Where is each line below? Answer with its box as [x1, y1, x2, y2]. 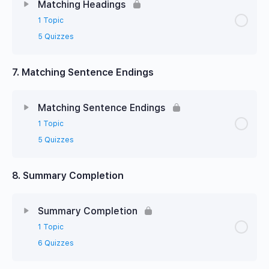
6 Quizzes [38, 238, 74, 247]
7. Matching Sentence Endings [12, 66, 154, 78]
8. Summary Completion [12, 169, 124, 181]
